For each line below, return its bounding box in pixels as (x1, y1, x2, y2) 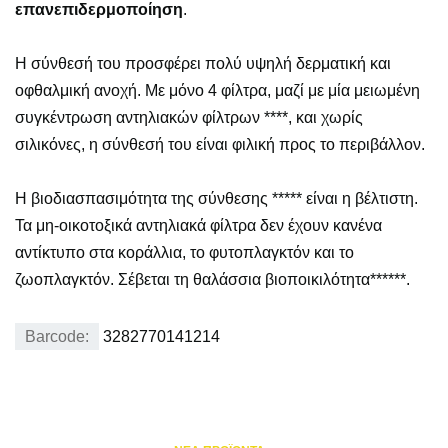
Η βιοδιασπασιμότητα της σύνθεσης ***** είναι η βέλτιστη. (15, 190, 418, 207)
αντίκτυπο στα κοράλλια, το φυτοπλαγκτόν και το (15, 244, 354, 261)
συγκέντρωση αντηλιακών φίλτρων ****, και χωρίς (15, 109, 363, 126)
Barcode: (25, 328, 89, 345)
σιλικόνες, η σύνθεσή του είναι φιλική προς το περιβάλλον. (15, 136, 425, 153)
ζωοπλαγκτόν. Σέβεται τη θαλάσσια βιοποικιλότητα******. (15, 271, 410, 288)
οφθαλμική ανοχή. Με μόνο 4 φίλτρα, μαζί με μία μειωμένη (15, 82, 420, 99)
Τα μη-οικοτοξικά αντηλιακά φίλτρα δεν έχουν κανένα (15, 217, 382, 234)
